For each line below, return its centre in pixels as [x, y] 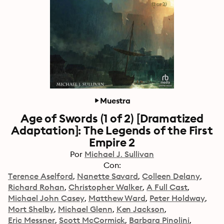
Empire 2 [112, 142]
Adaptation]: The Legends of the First [112, 130]
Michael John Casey [46, 198]
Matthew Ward [117, 198]
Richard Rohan [36, 187]
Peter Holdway [177, 198]
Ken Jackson [140, 209]
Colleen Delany [171, 176]
